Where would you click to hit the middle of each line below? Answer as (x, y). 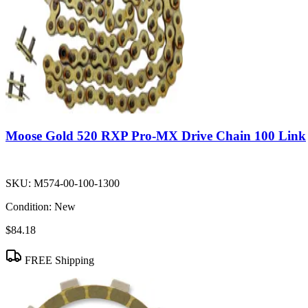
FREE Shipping (58, 261)
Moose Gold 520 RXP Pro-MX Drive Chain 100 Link (156, 136)
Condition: (29, 207)
